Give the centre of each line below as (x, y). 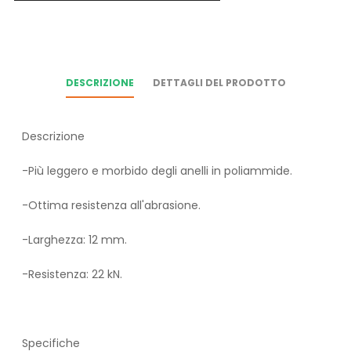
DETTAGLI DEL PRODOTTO (219, 83)
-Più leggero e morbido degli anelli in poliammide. (157, 171)
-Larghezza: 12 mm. (74, 240)
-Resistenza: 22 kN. (72, 275)
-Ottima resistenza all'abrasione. (111, 206)
